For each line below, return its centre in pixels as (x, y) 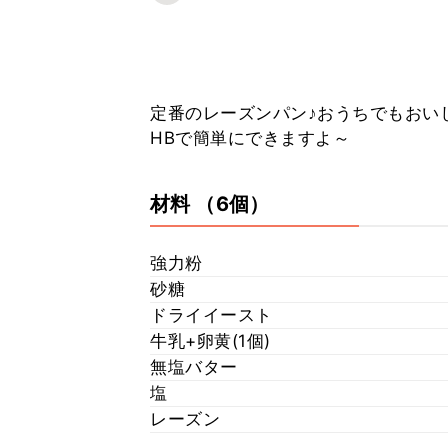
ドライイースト (211, 315)
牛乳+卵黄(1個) (210, 341)
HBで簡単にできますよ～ (250, 138)
